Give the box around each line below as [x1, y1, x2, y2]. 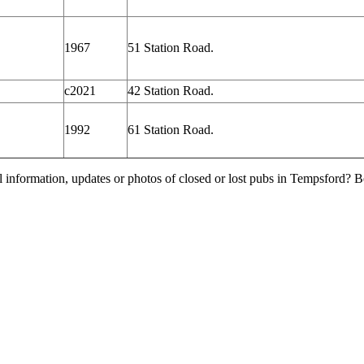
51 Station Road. [128, 41, 214, 54]
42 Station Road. [128, 84, 214, 97]
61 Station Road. [128, 123, 214, 136]
